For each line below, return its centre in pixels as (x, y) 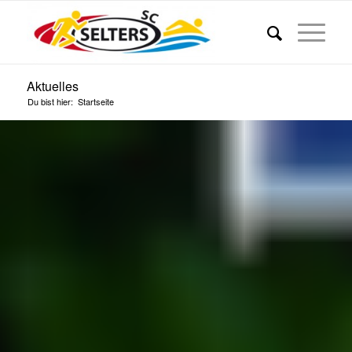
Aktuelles (52, 86)
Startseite (95, 101)
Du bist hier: (50, 101)
